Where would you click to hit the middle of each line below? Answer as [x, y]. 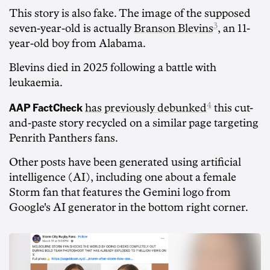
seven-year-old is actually [71, 29]
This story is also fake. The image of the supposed [130, 14]
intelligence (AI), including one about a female [123, 177]
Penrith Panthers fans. [64, 138]
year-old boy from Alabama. [77, 44]
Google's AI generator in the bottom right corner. [129, 208]
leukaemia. [36, 83]
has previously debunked [146, 108]
